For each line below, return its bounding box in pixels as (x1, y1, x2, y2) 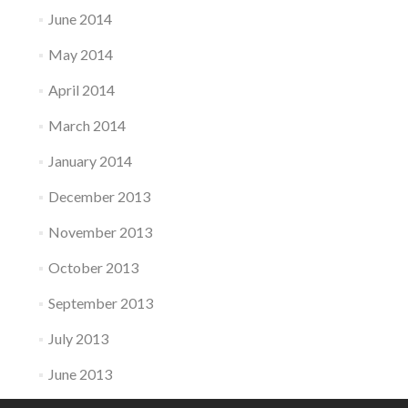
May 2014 (47, 46, 113, 64)
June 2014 (47, 10, 112, 28)
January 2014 (47, 152, 132, 170)
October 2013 (47, 259, 138, 277)
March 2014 (47, 117, 126, 135)
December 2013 (47, 188, 150, 206)
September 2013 (47, 294, 153, 312)
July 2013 (47, 330, 108, 348)
